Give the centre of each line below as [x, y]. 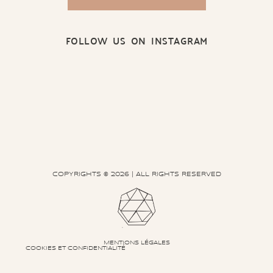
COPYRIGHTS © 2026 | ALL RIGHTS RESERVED [136, 175]
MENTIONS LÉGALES [136, 243]
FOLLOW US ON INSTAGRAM [136, 41]
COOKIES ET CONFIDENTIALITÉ [76, 248]
